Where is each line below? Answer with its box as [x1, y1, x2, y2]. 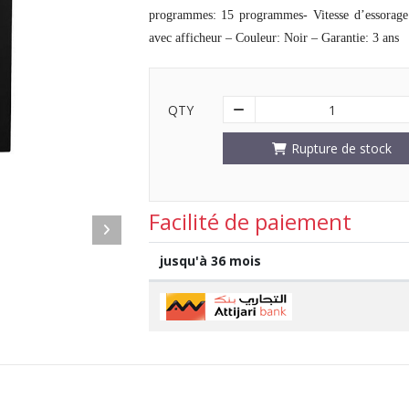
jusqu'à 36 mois [159, 251, 261, 269]
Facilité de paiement [148, 205, 351, 236]
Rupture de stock [291, 139, 392, 157]
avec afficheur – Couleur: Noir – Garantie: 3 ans [148, 30, 399, 45]
